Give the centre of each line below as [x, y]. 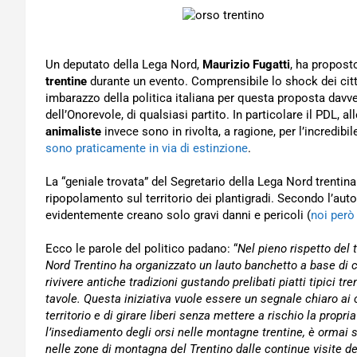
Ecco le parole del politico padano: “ [141, 249]
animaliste [73, 131]
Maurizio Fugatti [246, 65]
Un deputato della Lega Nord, [124, 65]
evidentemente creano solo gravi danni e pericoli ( [178, 215]
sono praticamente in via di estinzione [147, 148]
